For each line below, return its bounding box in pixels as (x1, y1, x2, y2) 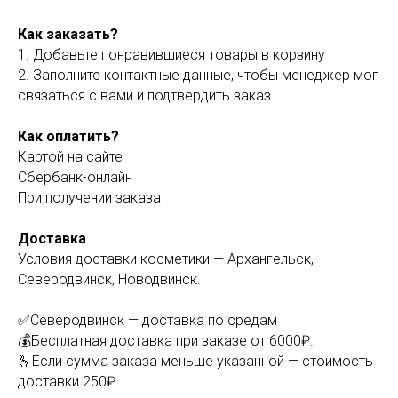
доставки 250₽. (18, 373, 119, 390)
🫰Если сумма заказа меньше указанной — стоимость (18, 353, 373, 370)
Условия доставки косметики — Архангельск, (18, 251, 314, 267)
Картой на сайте (18, 148, 123, 165)
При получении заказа (18, 189, 161, 206)
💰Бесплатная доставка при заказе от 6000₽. (18, 332, 314, 349)
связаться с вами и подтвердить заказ (18, 87, 271, 104)
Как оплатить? (18, 128, 119, 145)
